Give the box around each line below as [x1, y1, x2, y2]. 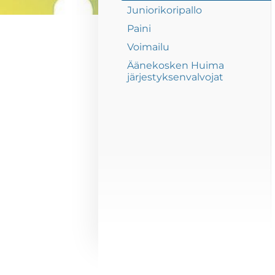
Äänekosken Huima [127, 60, 225, 72]
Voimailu [127, 41, 170, 53]
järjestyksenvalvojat [127, 71, 224, 83]
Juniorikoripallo [127, 4, 203, 16]
